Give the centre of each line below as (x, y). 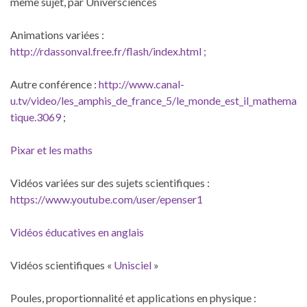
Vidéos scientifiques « (62, 265)
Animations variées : (57, 34)
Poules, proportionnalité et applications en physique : (133, 297)
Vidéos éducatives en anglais (77, 232)
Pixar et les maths (51, 149)
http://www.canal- (142, 84)
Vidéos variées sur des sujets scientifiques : (110, 182)
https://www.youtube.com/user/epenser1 (107, 199)
